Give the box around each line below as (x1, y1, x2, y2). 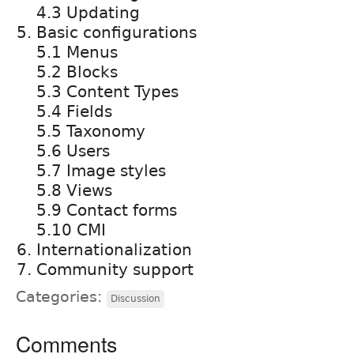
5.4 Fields (36, 101, 112, 121)
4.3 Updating (36, 2, 140, 22)
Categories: (16, 288, 107, 305)
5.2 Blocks (36, 62, 118, 81)
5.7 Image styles (36, 160, 166, 180)
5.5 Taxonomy (36, 121, 145, 141)
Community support (36, 259, 194, 279)
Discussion (111, 292, 160, 304)
